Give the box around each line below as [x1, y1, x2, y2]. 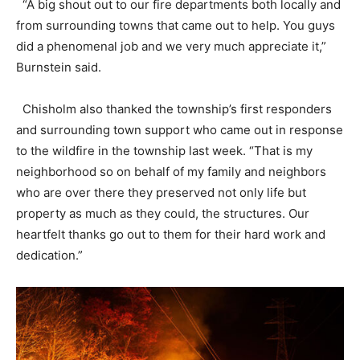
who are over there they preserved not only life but [16, 185, 306, 201]
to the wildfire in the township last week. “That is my [16, 143, 313, 159]
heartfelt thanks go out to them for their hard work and [16, 227, 325, 243]
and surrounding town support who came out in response [16, 122, 343, 138]
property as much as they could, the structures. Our [16, 206, 309, 222]
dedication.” [16, 247, 83, 264]
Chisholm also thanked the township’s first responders [16, 101, 332, 117]
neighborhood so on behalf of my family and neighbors [16, 164, 326, 180]
